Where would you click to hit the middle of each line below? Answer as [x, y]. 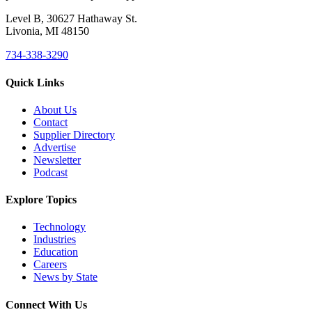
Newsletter [57, 159]
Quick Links [35, 82]
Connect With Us [46, 304]
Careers [50, 265]
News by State [65, 277]
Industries [55, 240]
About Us [55, 109]
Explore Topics [41, 200]
